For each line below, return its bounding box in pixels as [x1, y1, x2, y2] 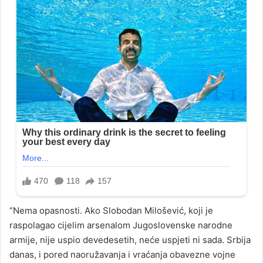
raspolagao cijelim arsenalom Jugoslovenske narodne [9, 219, 232, 231]
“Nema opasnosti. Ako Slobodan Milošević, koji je [9, 204, 213, 216]
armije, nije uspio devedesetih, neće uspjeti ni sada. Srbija [9, 234, 251, 245]
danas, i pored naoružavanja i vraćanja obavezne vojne [9, 248, 235, 260]
